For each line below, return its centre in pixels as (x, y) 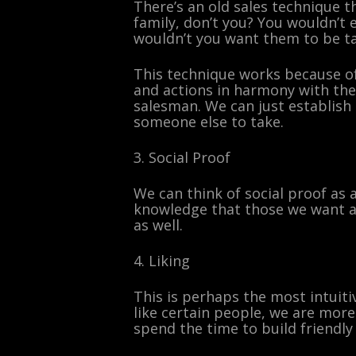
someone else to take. (209, 122)
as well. (158, 225)
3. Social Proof (182, 157)
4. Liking (162, 261)
